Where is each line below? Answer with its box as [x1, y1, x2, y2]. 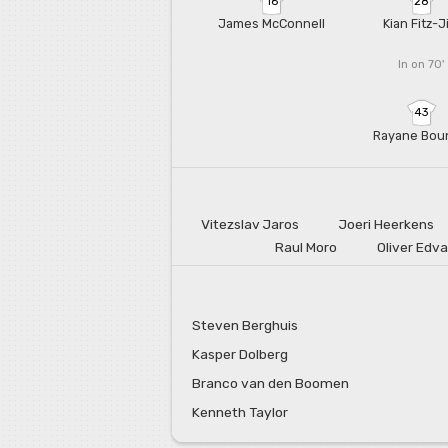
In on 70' [398, 57, 445, 72]
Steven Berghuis [192, 317, 298, 334]
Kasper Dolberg [192, 346, 288, 363]
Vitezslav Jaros [201, 216, 299, 233]
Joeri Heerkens [339, 216, 434, 233]
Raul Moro [275, 239, 337, 256]
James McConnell [218, 16, 326, 32]
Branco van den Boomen [192, 375, 349, 392]
